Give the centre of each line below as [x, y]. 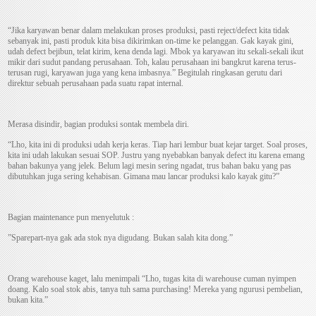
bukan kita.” [28, 300]
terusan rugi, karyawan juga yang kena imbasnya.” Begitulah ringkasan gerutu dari [145, 73]
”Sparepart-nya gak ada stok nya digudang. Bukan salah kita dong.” [121, 238]
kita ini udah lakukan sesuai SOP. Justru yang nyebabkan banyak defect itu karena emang [157, 156]
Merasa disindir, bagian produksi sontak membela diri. [99, 124]
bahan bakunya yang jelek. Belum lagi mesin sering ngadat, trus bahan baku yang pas [150, 166]
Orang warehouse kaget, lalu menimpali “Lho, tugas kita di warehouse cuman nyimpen [152, 279]
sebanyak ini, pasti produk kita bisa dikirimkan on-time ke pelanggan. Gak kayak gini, [151, 41]
